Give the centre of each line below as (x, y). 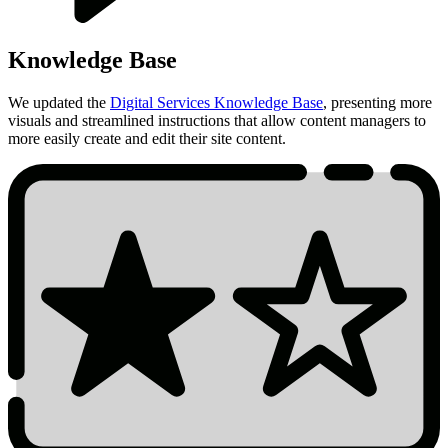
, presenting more (377, 103)
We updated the (59, 103)
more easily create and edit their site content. (147, 139)
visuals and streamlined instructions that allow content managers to (217, 121)
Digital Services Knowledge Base (216, 103)
